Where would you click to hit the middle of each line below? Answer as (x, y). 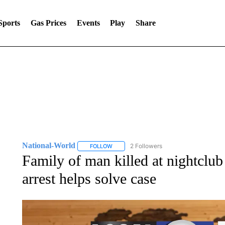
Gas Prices (48, 23)
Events (88, 23)
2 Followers (146, 146)
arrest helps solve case (89, 179)
